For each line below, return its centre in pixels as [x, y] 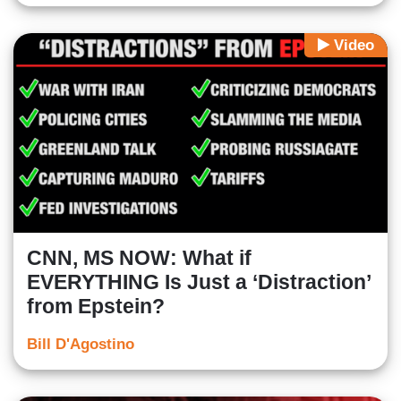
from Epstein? [96, 307]
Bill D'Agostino [81, 345]
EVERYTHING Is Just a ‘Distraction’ [199, 282]
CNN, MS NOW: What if [139, 258]
